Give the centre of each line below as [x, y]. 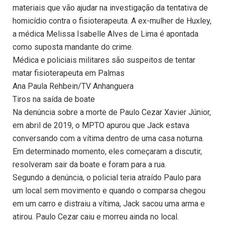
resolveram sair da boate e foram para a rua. [89, 165]
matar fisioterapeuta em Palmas [69, 73]
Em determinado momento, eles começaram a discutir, [107, 152]
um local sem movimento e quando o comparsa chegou [109, 191]
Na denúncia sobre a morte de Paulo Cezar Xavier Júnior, [112, 113]
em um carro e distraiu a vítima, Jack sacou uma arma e [109, 204]
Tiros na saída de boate [54, 99]
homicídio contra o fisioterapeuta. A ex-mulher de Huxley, [112, 21]
